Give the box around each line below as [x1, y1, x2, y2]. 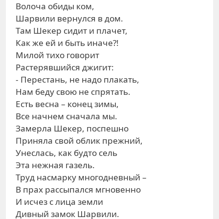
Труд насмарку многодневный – [16, 172, 147, 183]
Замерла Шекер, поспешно [16, 123, 129, 134]
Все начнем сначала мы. [16, 110, 117, 122]
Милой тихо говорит [16, 49, 99, 61]
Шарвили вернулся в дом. [16, 13, 123, 24]
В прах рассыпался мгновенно [16, 184, 141, 195]
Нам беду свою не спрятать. [16, 86, 131, 97]
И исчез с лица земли [16, 196, 103, 207]
